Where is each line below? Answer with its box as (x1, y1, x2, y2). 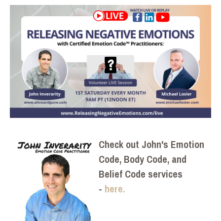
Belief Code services (99, 167, 183, 181)
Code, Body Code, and (99, 152, 186, 166)
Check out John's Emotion (99, 138, 204, 151)
